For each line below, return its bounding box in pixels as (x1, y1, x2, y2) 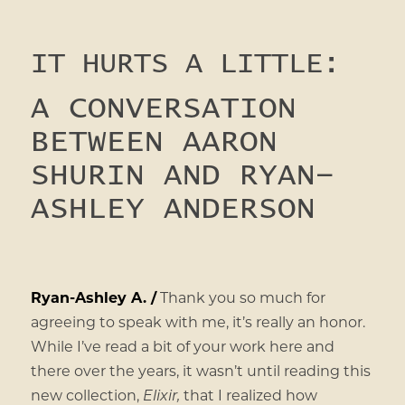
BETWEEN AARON (30, 127, 278, 158)
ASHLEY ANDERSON (30, 193, 316, 225)
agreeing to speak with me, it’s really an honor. (30, 311, 365, 331)
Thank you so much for (155, 287, 325, 306)
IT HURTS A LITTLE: (30, 49, 340, 80)
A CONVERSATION (30, 93, 297, 125)
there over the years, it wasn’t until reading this (30, 360, 371, 380)
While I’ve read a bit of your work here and (30, 335, 334, 355)
